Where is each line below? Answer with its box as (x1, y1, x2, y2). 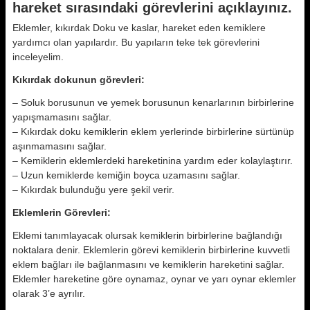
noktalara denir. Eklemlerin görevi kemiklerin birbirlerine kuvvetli (12, 244, 290, 255)
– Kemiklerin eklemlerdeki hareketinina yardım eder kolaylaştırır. (12, 155, 293, 166)
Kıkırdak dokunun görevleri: (12, 74, 145, 85)
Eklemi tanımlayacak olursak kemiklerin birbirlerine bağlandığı (12, 230, 282, 241)
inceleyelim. (12, 51, 64, 62)
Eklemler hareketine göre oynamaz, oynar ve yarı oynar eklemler (12, 273, 296, 284)
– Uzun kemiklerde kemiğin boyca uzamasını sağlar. (12, 170, 240, 181)
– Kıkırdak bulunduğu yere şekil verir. (12, 184, 174, 195)
